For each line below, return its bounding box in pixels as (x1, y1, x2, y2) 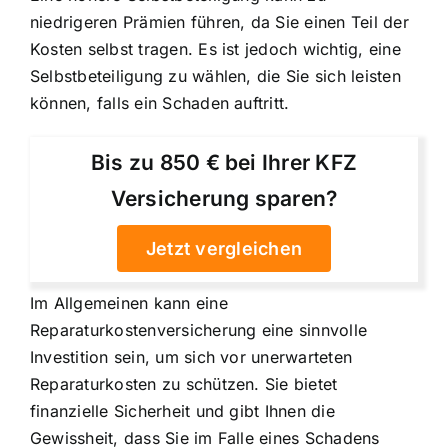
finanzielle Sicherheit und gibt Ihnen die (30, 400, 335, 421)
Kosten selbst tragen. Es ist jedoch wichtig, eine (30, 39, 401, 60)
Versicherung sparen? (110, 185, 338, 211)
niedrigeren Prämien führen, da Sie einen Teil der (30, 12, 409, 33)
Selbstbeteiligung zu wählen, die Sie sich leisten (30, 66, 401, 87)
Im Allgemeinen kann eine (30, 292, 228, 313)
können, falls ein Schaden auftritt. (30, 93, 290, 114)
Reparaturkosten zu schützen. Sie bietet (30, 373, 338, 394)
